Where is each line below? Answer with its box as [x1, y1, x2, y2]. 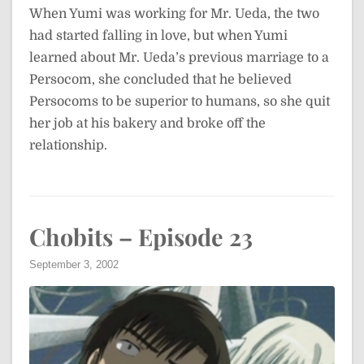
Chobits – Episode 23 [29, 221, 253, 253]
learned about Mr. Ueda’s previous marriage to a [29, 50, 329, 66]
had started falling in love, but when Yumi [29, 28, 288, 44]
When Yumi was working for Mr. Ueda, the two [29, 6, 319, 22]
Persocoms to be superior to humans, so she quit [29, 94, 330, 110]
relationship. [29, 138, 107, 154]
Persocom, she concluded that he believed [29, 72, 292, 88]
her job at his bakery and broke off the [29, 116, 266, 132]
